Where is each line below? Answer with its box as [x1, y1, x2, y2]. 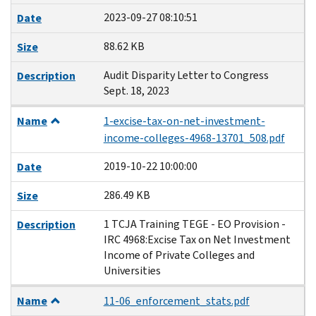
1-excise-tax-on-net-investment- [103, 113, 265, 128]
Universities [103, 262, 161, 278]
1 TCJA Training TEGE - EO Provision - [103, 216, 286, 231]
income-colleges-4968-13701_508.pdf [103, 130, 285, 145]
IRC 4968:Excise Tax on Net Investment [103, 231, 291, 247]
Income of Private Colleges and [103, 247, 255, 262]
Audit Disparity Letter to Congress [103, 67, 269, 83]
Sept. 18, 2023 [103, 83, 169, 98]
